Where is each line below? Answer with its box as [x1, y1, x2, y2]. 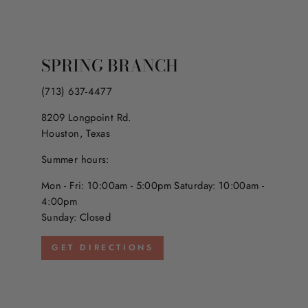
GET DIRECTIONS [52, 241, 154, 254]
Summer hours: [41, 151, 109, 167]
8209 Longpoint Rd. [41, 109, 131, 125]
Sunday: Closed [41, 209, 111, 225]
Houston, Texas [41, 125, 111, 141]
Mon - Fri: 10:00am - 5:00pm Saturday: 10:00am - [41, 177, 265, 193]
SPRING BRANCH [41, 52, 178, 78]
